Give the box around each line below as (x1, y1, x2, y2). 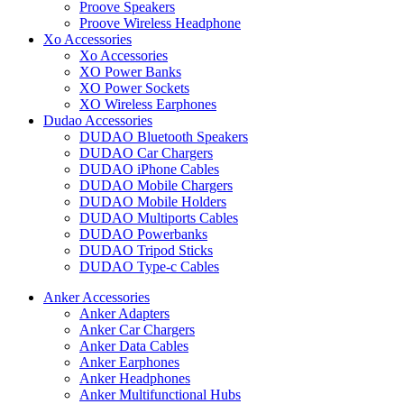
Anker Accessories (43, 289, 150, 305)
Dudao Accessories (43, 112, 152, 128)
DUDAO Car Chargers (79, 144, 213, 161)
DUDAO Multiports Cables (79, 209, 238, 225)
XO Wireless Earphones (79, 96, 216, 112)
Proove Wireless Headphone (79, 14, 241, 31)
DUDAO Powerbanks (79, 225, 207, 242)
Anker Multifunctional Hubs (79, 386, 241, 402)
